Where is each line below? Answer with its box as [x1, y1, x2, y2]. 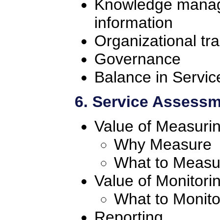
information [94, 13, 173, 31]
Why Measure [114, 136, 212, 154]
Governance [94, 50, 181, 68]
